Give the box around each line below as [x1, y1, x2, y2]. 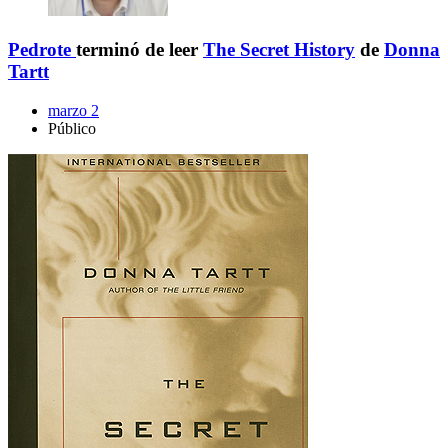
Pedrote [8, 39, 71, 61]
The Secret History [203, 39, 355, 61]
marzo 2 [48, 101, 99, 119]
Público [48, 119, 96, 137]
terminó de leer [76, 39, 203, 61]
